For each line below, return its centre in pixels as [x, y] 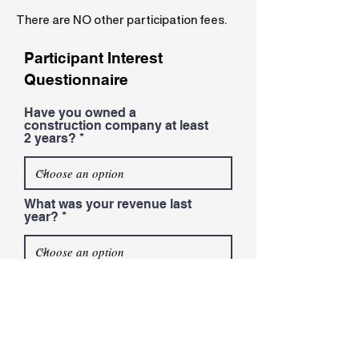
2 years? [50, 138]
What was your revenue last [108, 204]
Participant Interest [93, 58]
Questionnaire [76, 79]
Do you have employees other [115, 282]
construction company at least [116, 125]
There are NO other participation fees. [121, 20]
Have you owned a [80, 113]
